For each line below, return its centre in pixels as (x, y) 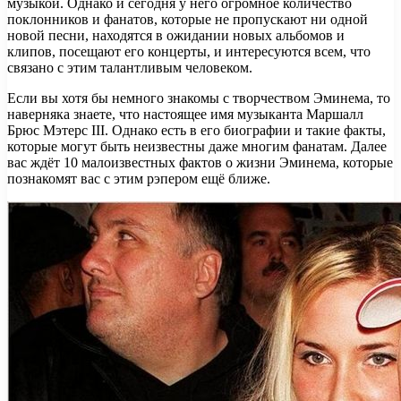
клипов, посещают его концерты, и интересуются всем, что (189, 51)
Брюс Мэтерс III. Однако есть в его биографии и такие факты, (196, 130)
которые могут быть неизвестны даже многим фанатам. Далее (197, 146)
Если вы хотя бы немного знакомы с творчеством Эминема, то (199, 98)
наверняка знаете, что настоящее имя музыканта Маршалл (185, 114)
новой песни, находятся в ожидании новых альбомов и (176, 35)
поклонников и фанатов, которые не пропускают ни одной (188, 19)
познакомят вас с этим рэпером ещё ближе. (139, 178)
